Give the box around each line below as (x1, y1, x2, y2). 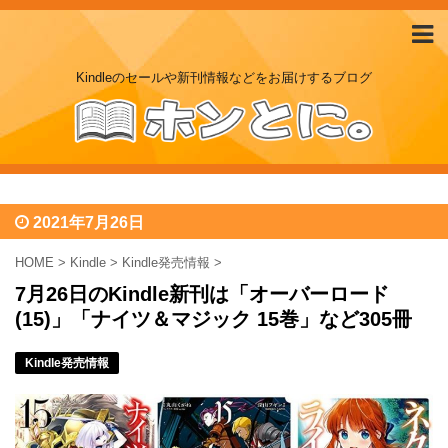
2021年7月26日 (33, 214, 144, 232)
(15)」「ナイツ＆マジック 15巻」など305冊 (15, 308, 412, 331)
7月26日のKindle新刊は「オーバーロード (15, 283, 389, 306)
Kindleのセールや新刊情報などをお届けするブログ (76, 70, 372, 85)
